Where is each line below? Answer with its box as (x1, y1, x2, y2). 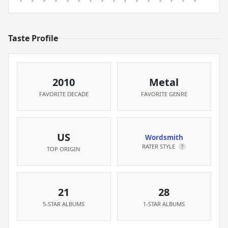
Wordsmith (145, 132, 183, 142)
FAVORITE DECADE (39, 90, 89, 98)
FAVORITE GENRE (140, 90, 187, 98)
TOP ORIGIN (47, 145, 81, 153)
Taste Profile (8, 33, 58, 44)
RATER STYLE (142, 142, 177, 150)
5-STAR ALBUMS (43, 200, 85, 208)
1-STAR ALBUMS (143, 200, 185, 208)
